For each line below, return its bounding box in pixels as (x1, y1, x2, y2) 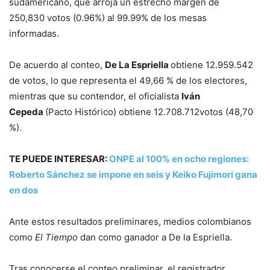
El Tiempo (35, 231, 80, 243)
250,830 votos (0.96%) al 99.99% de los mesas (9, 12, 207, 24)
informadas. (9, 28, 64, 40)
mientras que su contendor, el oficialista (9, 90, 181, 102)
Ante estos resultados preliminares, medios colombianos (9, 216, 251, 228)
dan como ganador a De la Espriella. (80, 231, 234, 243)
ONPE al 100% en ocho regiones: (109, 153, 249, 165)
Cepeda (9, 106, 45, 118)
